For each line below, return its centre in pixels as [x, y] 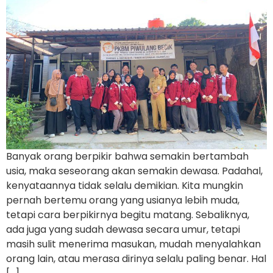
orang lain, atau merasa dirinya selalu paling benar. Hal [136, 258]
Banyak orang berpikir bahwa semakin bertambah [127, 156]
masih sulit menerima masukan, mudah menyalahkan [133, 244]
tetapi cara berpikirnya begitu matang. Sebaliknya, [128, 214]
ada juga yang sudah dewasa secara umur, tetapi [123, 229]
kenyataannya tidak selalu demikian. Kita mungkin [125, 185]
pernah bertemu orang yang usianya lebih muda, [123, 200]
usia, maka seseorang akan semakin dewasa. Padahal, [134, 171]
